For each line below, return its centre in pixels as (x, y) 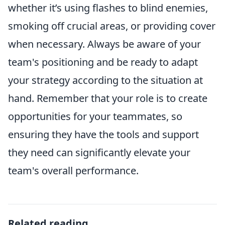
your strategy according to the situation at (105, 80)
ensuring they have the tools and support (103, 134)
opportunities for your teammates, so (95, 116)
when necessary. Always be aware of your (104, 44)
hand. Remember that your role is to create (108, 98)
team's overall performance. (73, 171)
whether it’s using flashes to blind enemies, (108, 8)
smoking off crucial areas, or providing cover (112, 26)
